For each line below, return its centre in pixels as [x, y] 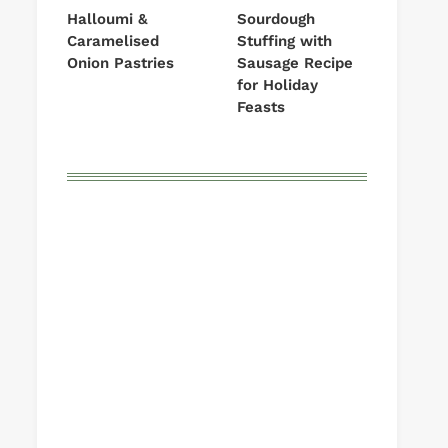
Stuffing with [284, 40]
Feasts [261, 106]
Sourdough [276, 18]
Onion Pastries [120, 62]
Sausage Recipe [295, 62]
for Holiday [277, 84]
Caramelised [113, 40]
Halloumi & [107, 18]
